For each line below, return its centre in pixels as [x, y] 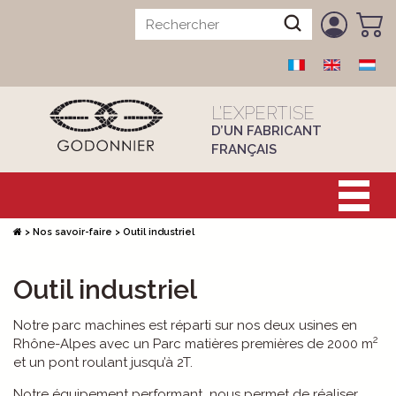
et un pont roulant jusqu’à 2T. [103, 362]
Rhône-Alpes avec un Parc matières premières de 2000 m [193, 343]
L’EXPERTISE [263, 113]
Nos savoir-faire [72, 232]
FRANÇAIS [244, 149]
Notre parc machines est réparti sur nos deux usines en [185, 325]
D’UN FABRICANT [267, 131]
